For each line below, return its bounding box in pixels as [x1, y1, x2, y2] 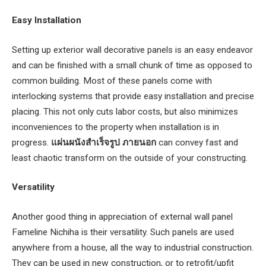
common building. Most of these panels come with [12, 75, 212, 86]
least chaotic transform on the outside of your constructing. [12, 152, 248, 163]
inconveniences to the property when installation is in [12, 121, 219, 132]
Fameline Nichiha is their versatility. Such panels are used [12, 227, 234, 238]
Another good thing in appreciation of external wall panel [12, 211, 233, 223]
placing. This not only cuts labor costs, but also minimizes [12, 106, 238, 117]
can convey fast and [156, 137, 238, 148]
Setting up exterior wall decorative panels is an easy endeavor [12, 44, 253, 55]
